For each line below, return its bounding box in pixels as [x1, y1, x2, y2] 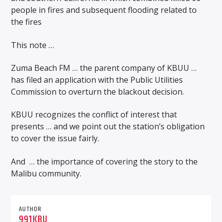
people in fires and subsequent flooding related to [11, 4, 197, 16]
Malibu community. [11, 167, 82, 179]
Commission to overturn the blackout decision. [11, 86, 184, 98]
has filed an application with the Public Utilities [11, 74, 183, 86]
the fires [11, 16, 42, 28]
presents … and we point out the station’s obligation [11, 121, 205, 132]
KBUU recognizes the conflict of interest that [11, 109, 177, 120]
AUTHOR [19, 203, 42, 215]
